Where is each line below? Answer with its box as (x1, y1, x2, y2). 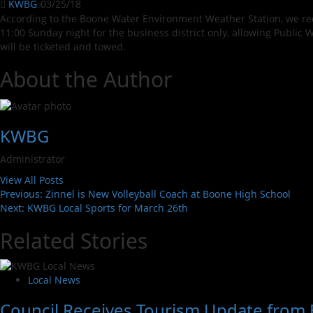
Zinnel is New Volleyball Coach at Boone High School (45, 187, 291, 201)
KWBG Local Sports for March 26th (27, 201, 188, 214)
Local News (28, 272, 80, 286)
